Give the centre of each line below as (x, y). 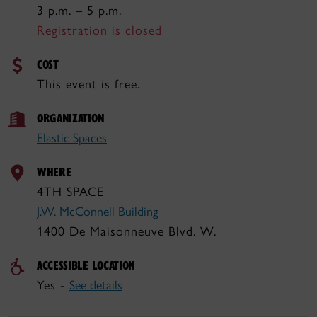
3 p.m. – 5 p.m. (79, 11)
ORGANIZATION (71, 118)
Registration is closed (99, 30)
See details (96, 285)
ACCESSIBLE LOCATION (86, 265)
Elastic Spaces (72, 138)
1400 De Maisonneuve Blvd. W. (127, 231)
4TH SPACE (70, 192)
